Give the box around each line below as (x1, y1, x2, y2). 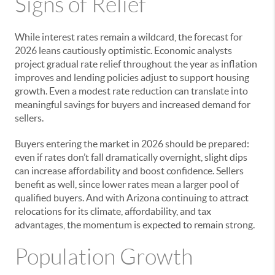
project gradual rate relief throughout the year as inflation (15, 58, 257, 69)
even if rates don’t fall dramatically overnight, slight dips (15, 151, 247, 163)
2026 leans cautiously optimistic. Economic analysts (15, 44, 232, 56)
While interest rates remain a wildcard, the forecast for (15, 31, 242, 42)
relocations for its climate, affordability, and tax (15, 205, 211, 217)
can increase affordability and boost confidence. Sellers (15, 165, 244, 176)
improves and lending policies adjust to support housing (15, 71, 249, 83)
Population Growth (15, 244, 193, 269)
